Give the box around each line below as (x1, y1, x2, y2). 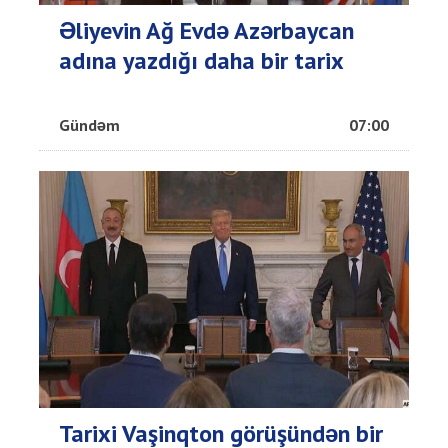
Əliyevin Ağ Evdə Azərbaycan (59, 14, 354, 46)
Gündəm (59, 114, 120, 135)
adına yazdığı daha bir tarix (59, 44, 344, 76)
